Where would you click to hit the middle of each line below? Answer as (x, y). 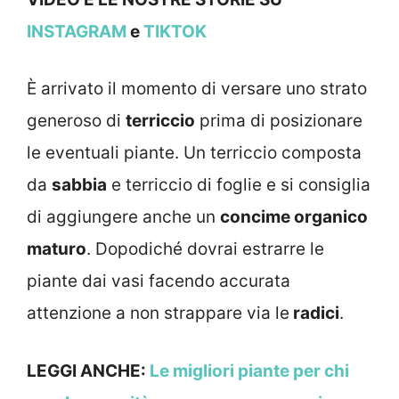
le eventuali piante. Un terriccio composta (194, 153)
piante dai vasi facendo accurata (159, 281)
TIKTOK (175, 31)
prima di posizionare (279, 121)
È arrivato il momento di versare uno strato (197, 89)
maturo (57, 249)
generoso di (76, 121)
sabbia (79, 185)
